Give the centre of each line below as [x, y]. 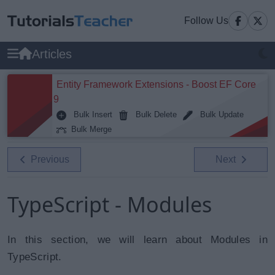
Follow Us [206, 21]
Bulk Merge [89, 129]
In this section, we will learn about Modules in [137, 240]
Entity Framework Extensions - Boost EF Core [156, 84]
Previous [47, 159]
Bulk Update [218, 114]
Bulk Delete [153, 114]
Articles [52, 54]
